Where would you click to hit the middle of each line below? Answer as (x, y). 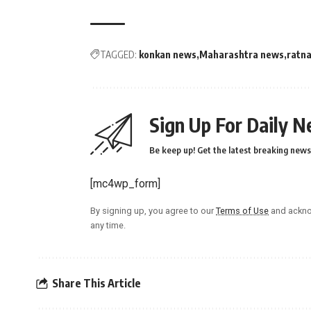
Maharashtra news (242, 55)
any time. (108, 226)
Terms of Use (242, 211)
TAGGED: (118, 55)
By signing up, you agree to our (153, 211)
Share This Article (96, 283)
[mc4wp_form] (125, 184)
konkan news (168, 55)
